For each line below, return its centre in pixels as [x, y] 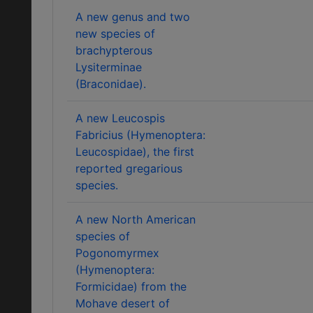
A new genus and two [133, 17]
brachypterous [114, 50]
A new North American [136, 219]
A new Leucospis [120, 118]
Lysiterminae [109, 67]
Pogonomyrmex [117, 253]
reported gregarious [129, 168]
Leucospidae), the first [135, 152]
